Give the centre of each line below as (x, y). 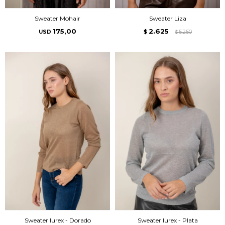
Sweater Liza (167, 18)
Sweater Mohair (58, 18)
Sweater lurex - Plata (167, 220)
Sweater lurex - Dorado (58, 220)
